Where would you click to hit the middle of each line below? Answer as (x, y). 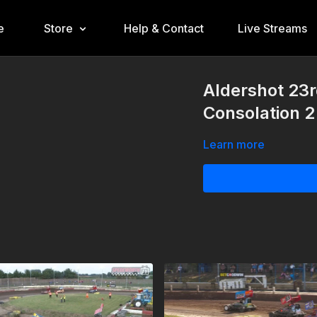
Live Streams (272, 28)
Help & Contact (163, 28)
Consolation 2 (259, 113)
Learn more (234, 144)
